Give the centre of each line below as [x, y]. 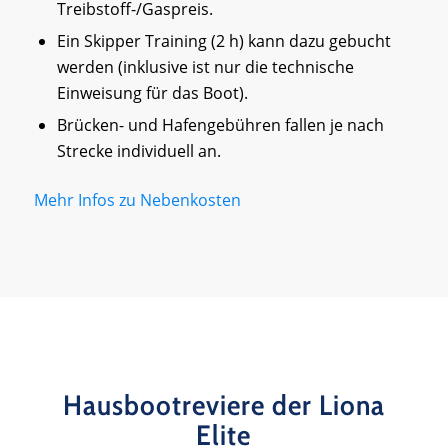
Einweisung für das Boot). [152, 93]
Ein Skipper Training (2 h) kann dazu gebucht [223, 41]
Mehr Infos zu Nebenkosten [137, 200]
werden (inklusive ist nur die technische [205, 67]
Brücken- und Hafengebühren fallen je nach [220, 125]
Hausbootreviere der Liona [223, 404]
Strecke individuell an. [138, 151]
